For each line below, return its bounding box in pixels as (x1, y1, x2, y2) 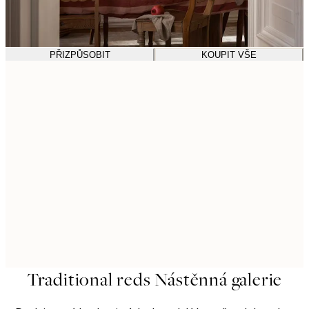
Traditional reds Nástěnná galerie (26, 268, 283, 292)
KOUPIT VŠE (201, 50, 257, 60)
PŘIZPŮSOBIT (50, 50, 110, 60)
